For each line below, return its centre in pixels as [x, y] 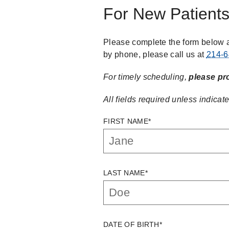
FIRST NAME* [127, 121]
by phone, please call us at [155, 54]
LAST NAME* [125, 173]
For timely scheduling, [146, 77]
